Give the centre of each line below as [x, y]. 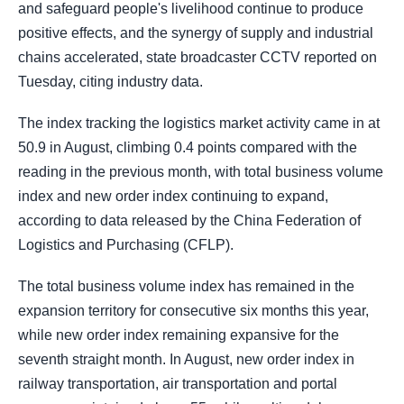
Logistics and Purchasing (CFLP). [126, 245]
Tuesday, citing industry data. [110, 82]
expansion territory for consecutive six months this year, [193, 311]
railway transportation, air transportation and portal [178, 384]
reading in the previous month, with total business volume [201, 172]
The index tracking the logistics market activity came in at [199, 124]
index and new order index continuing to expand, [173, 197]
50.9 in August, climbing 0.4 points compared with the [188, 148]
